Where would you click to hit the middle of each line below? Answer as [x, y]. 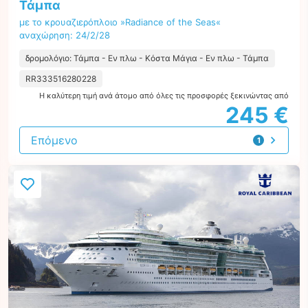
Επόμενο [54, 140]
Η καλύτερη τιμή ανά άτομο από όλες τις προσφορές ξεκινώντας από [164, 96]
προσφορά [273, 151]
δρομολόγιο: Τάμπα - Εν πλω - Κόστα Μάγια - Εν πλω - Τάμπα [147, 58]
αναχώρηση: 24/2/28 [65, 35]
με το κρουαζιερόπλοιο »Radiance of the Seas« [120, 22]
